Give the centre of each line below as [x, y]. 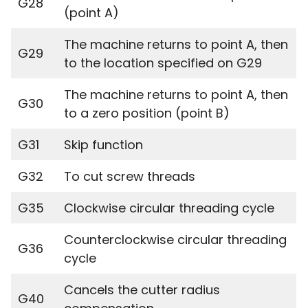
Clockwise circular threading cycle [169, 208]
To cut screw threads [130, 176]
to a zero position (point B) [147, 113]
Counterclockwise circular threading [175, 240]
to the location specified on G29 [163, 63]
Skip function [103, 145]
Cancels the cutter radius [142, 290]
